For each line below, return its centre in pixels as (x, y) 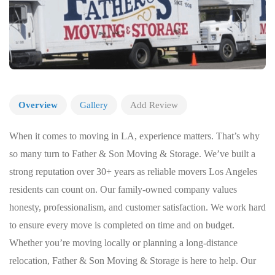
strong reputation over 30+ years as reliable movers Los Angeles (133, 172)
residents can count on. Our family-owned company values (123, 189)
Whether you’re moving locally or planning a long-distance (123, 243)
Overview (38, 105)
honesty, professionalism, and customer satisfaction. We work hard (137, 207)
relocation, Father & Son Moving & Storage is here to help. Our (133, 261)
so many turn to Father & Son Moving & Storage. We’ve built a (132, 154)
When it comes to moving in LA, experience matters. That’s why (134, 136)
